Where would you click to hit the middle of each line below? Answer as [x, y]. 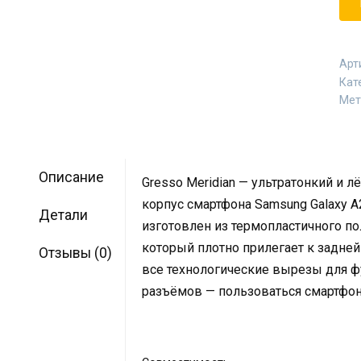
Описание [71, 178]
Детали [63, 216]
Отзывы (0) [75, 253]
